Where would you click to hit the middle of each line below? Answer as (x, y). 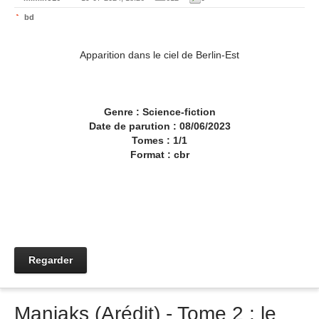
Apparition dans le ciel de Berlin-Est (159, 55)
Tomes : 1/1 (159, 140)
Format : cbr (159, 155)
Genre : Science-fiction (159, 112)
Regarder (51, 260)
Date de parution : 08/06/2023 (159, 126)
